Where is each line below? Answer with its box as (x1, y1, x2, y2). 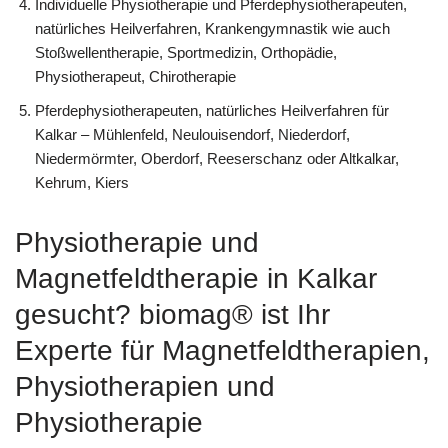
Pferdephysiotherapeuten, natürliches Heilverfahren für (35, 101, 389, 119)
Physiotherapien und (15, 370, 275, 402)
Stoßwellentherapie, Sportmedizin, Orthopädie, (35, 43, 337, 61)
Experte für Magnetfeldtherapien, (15, 334, 430, 366)
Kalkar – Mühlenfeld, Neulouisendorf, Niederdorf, (35, 125, 350, 143)
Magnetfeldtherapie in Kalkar (15, 262, 377, 294)
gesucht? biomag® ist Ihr (15, 298, 330, 330)
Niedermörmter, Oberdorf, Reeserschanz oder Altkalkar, (35, 149, 399, 167)
